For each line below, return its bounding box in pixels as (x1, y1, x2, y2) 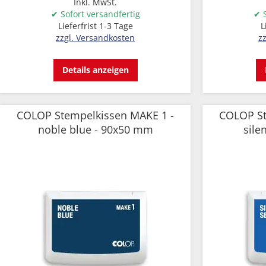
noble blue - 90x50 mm (37, 122, 153, 137)
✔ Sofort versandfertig (50, 8, 140, 20)
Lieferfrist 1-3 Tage (58, 20, 133, 31)
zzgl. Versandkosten (56, 32, 135, 43)
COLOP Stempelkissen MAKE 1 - (17, 108, 174, 122)
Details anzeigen (62, 64, 129, 75)
